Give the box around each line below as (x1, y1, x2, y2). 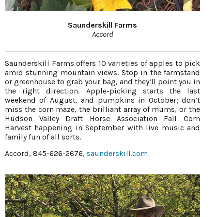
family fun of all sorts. (5, 132, 81, 142)
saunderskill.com (87, 149, 148, 158)
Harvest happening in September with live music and (5, 123, 200, 133)
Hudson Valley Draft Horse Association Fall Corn (5, 114, 200, 124)
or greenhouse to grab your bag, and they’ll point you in (5, 77, 200, 87)
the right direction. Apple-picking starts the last (5, 86, 200, 96)
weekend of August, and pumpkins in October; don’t (5, 95, 200, 105)
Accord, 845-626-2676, (5, 149, 87, 158)
